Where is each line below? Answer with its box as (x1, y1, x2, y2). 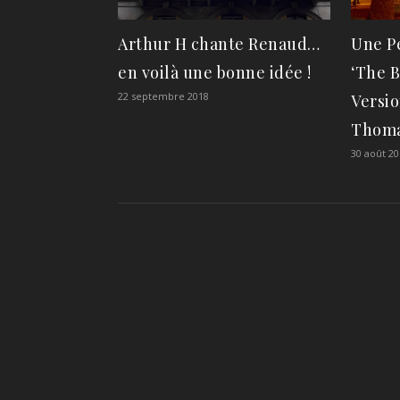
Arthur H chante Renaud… (118, 32, 321, 54)
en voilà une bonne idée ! (118, 61, 312, 83)
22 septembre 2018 (118, 88, 209, 103)
